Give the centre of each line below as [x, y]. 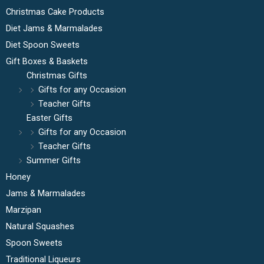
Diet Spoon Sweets [43, 45]
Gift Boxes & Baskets [47, 62]
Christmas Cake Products [55, 12]
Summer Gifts [54, 161]
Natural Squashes [40, 227]
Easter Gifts [49, 118]
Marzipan [24, 210]
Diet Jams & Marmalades [54, 29]
